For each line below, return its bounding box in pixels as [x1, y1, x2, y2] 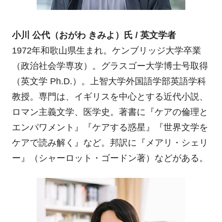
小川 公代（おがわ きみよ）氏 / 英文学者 [11, 30, 176, 40]
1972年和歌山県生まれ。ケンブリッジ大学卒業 [11, 45, 201, 55]
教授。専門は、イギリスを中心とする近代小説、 [11, 91, 208, 102]
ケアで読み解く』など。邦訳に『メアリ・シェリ [11, 137, 208, 148]
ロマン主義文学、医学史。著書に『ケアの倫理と [11, 107, 208, 117]
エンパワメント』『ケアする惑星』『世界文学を [11, 122, 208, 132]
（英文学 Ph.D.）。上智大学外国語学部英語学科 [11, 76, 206, 86]
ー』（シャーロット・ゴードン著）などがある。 [11, 153, 208, 163]
